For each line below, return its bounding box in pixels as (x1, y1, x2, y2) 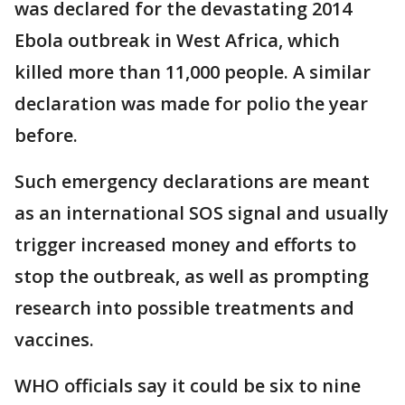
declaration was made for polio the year (14, 91, 368, 116)
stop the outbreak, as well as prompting (14, 264, 369, 288)
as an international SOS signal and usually (14, 201, 389, 225)
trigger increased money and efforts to (14, 232, 356, 257)
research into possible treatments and (14, 296, 354, 320)
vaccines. (14, 327, 94, 352)
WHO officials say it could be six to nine (14, 373, 361, 398)
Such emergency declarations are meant (14, 169, 370, 193)
